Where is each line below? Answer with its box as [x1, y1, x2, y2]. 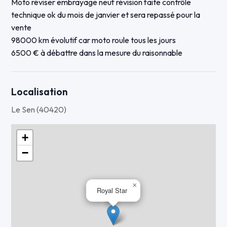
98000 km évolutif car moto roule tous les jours [11, 35, 176, 46]
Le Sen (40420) [11, 104, 67, 115]
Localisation [11, 86, 68, 98]
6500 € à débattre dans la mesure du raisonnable [11, 48, 183, 58]
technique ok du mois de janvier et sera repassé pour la [11, 10, 201, 20]
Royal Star [97, 185, 128, 196]
